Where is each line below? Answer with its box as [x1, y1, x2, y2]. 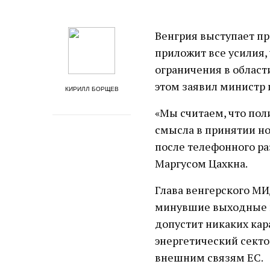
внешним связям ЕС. [155, 250, 264, 265]
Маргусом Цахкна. [155, 156, 248, 171]
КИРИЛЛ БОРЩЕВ [64, 86, 119, 92]
